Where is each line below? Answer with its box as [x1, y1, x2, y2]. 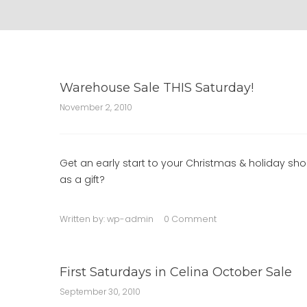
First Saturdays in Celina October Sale [60, 265, 292, 280]
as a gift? [60, 173, 108, 186]
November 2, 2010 [60, 101, 132, 113]
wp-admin [107, 213, 153, 225]
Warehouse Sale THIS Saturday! [60, 80, 254, 95]
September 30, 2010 [60, 286, 140, 297]
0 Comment [164, 213, 217, 225]
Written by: [60, 213, 107, 225]
